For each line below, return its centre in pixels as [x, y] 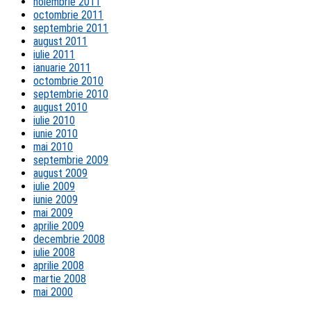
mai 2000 [53, 292]
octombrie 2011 [68, 15]
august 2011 [60, 42]
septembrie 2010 [71, 94]
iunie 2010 [56, 134]
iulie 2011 [54, 55]
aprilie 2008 [59, 266]
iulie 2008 [54, 253]
